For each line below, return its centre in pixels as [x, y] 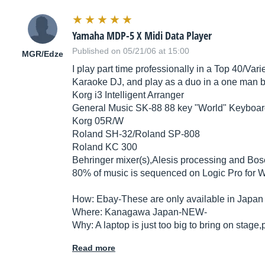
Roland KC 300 [105, 147]
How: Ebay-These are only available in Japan [168, 199]
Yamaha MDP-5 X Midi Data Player [142, 36]
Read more [94, 248]
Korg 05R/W [98, 121]
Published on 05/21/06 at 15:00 [131, 51]
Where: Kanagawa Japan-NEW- [140, 212]
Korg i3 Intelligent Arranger [128, 95]
